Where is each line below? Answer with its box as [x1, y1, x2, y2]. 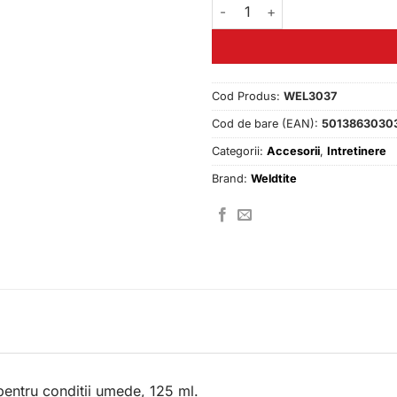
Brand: [212, 171, 251, 185]
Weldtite [251, 171, 297, 185]
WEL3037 [284, 89, 337, 103]
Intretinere [327, 144, 386, 158]
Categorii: [212, 144, 267, 158]
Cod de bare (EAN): [212, 116, 322, 130]
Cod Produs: [212, 89, 284, 103]
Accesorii [267, 144, 320, 158]
